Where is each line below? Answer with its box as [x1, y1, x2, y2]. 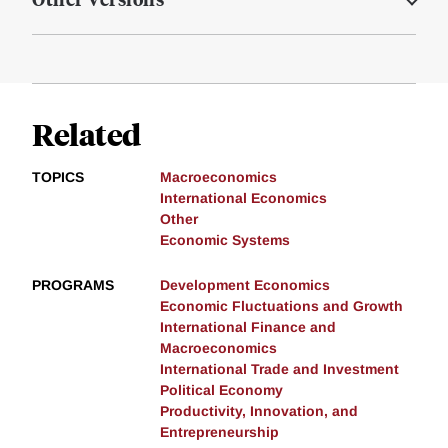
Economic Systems [160, 232, 290, 249]
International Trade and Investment [160, 361, 399, 378]
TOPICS [32, 169, 84, 186]
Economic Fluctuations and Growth [160, 298, 403, 315]
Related [32, 114, 141, 154]
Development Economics [160, 277, 330, 294]
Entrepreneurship [160, 424, 279, 441]
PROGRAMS [32, 277, 114, 294]
